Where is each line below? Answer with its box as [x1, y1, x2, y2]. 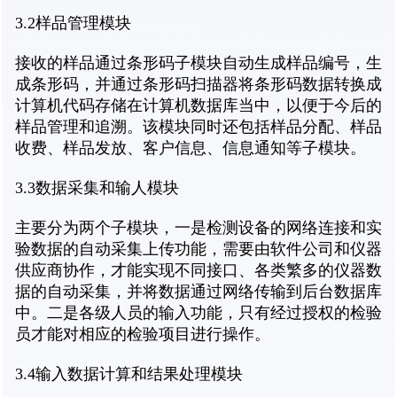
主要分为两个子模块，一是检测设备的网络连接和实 [15, 219, 382, 237]
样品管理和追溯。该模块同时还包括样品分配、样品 [15, 118, 382, 136]
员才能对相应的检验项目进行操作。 [15, 325, 270, 344]
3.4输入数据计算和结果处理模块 [15, 365, 243, 384]
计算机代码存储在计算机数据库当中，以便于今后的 [15, 97, 382, 115]
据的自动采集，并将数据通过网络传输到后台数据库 [15, 283, 382, 301]
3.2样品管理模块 [15, 14, 131, 33]
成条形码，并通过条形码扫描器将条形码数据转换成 [15, 75, 382, 94]
